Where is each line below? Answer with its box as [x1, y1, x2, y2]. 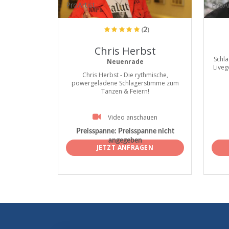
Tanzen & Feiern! [101, 87, 149, 96]
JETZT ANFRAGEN [96, 143, 154, 152]
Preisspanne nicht [116, 128, 174, 135]
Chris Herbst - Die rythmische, [82, 71, 168, 79]
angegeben [108, 137, 142, 145]
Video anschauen [108, 113, 157, 122]
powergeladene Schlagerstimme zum [71, 79, 179, 87]
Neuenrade [106, 57, 144, 66]
